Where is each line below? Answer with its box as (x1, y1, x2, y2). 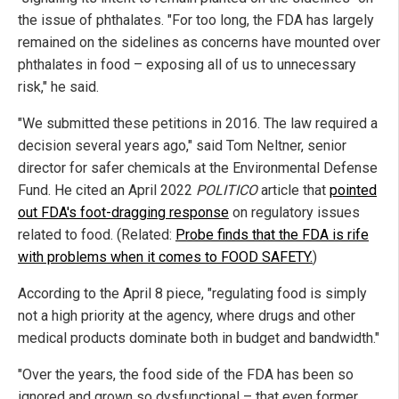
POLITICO (196, 182, 257, 199)
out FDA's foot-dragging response (18, 204, 229, 221)
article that (257, 182, 330, 199)
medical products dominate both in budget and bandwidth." (18, 330, 379, 346)
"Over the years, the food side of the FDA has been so (18, 366, 354, 383)
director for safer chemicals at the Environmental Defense (18, 159, 378, 176)
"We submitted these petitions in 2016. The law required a (18, 115, 378, 132)
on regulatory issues (229, 204, 360, 221)
